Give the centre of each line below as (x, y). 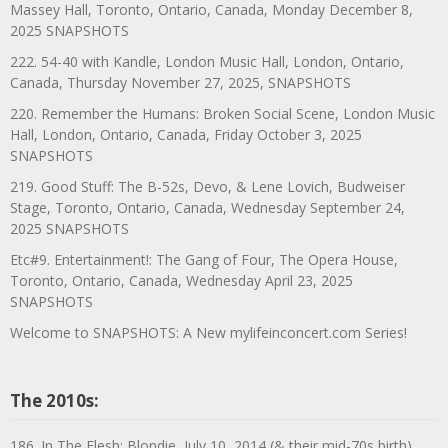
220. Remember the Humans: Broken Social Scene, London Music (222, 113)
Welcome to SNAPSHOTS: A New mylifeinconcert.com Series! (208, 332)
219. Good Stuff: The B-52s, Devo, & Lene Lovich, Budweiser (207, 186)
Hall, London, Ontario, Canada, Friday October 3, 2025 (186, 134)
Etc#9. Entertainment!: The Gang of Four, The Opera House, (204, 259)
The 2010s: (54, 400)
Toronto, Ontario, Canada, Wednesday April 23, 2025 (181, 280)
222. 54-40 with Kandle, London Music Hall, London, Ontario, (207, 61)
